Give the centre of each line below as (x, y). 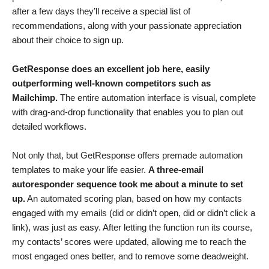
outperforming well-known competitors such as (111, 83)
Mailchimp (34, 98)
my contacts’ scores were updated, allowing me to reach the (129, 242)
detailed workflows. (49, 127)
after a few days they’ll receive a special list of (101, 11)
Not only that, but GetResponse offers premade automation (127, 156)
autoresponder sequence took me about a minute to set (128, 184)
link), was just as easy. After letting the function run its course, (132, 228)
